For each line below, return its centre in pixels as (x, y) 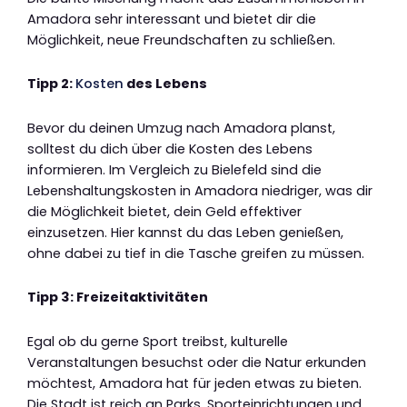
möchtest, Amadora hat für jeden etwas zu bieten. (194, 383)
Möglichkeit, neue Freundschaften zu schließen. (181, 40)
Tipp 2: (51, 84)
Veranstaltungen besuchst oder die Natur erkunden (197, 362)
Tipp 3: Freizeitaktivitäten (118, 298)
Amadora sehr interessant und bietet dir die (172, 19)
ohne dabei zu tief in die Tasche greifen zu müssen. (196, 253)
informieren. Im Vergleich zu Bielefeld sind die (174, 169)
